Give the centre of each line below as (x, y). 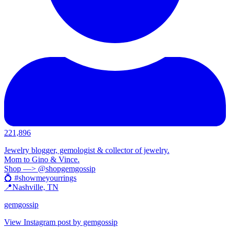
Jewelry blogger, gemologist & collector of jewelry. (87, 150)
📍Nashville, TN (31, 187)
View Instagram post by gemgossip (61, 222)
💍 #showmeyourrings (40, 178)
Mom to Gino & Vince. (42, 159)
